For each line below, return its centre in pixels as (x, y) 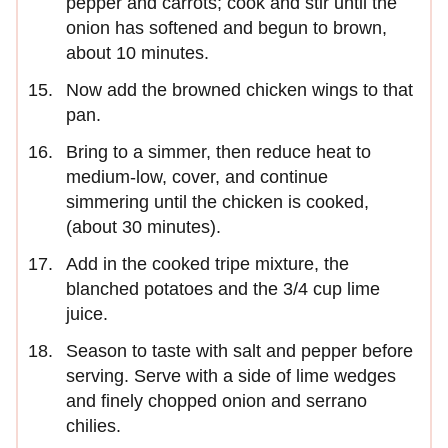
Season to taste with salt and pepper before (239, 351)
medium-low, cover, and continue (197, 177)
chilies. (93, 426)
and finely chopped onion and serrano (216, 401)
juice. (87, 314)
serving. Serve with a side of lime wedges (231, 376)
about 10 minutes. (137, 53)
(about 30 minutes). (143, 227)
